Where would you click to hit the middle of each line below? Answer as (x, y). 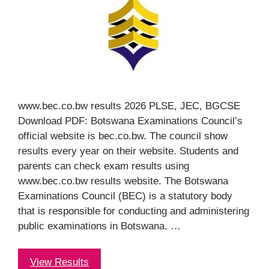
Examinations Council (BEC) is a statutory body (125, 196)
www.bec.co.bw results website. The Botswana (123, 181)
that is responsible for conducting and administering (134, 211)
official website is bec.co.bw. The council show (123, 136)
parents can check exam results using (104, 166)
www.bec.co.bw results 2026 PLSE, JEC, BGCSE (129, 106)
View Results (59, 262)
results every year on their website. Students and (128, 151)
